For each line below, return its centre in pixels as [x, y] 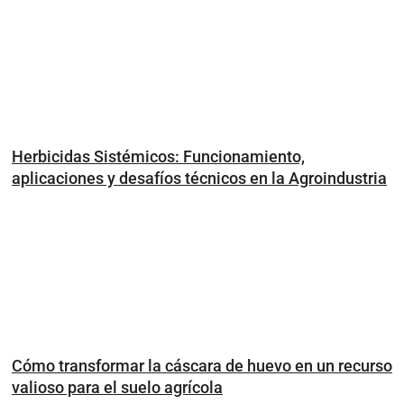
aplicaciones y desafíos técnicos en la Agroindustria [199, 178]
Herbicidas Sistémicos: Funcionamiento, [158, 156]
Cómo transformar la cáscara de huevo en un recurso [202, 365]
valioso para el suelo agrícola [117, 387]
